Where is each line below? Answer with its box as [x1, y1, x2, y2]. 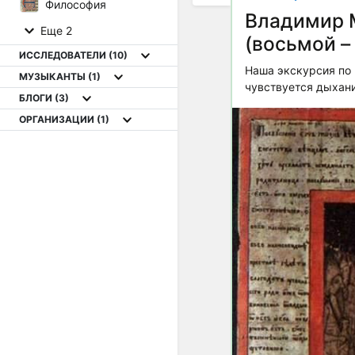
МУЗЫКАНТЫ [19, 71, 88, 82]
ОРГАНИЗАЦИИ [19, 113, 97, 125]
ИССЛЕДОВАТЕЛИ [19, 49, 109, 61]
